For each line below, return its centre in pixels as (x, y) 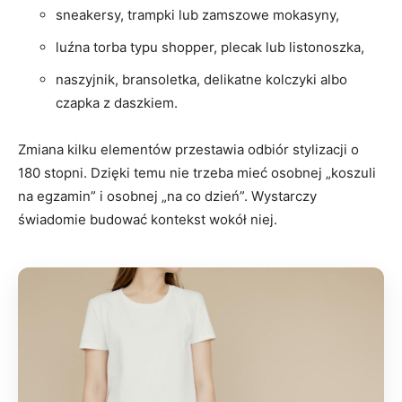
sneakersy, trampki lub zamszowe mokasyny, (197, 14)
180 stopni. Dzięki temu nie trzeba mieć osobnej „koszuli (197, 172)
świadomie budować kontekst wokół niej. (148, 219)
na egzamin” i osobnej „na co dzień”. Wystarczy (167, 196)
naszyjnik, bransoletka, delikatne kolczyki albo (201, 79)
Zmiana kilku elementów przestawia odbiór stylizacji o (188, 149)
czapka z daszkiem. (117, 102)
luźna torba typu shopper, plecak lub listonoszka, (210, 47)
